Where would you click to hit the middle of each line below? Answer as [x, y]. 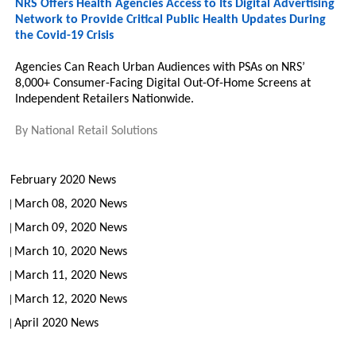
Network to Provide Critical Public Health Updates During [171, 20]
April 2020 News [57, 323]
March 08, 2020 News [71, 204]
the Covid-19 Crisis [65, 36]
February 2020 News [64, 180]
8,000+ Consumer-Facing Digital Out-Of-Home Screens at [163, 83]
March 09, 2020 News [71, 228]
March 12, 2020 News [71, 300]
